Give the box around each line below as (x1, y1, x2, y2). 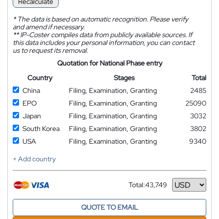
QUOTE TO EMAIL (81, 203, 138, 212)
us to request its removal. (13, 46, 88, 55)
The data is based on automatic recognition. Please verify (16, 15, 188, 24)
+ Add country (13, 154, 56, 164)
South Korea (22, 124, 60, 133)
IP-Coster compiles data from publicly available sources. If (19, 30, 192, 40)
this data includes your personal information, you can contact (13, 38, 195, 47)
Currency (129, 184, 157, 193)
